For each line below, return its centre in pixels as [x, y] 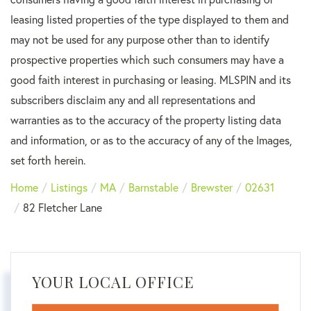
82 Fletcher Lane [62, 208]
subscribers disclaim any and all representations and [133, 100]
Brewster [212, 187]
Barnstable [153, 187]
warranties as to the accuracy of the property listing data [146, 120]
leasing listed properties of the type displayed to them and [150, 19]
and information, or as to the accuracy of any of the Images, [151, 140]
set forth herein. [48, 160]
